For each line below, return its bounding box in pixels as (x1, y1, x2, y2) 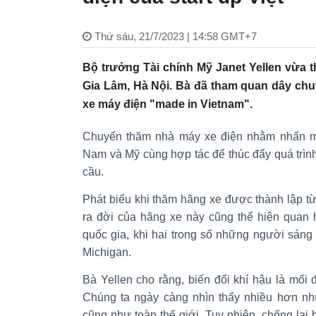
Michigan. (83, 245, 131, 258)
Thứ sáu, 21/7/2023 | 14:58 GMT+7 (95, 30, 257, 42)
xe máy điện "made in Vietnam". (83, 97, 253, 110)
